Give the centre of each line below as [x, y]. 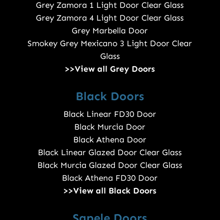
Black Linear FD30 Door [110, 114]
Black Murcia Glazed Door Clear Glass [110, 165]
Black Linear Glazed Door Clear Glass [110, 152]
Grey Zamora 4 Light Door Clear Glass [110, 18]
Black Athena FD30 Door [110, 178]
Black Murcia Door [110, 127]
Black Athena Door [110, 140]
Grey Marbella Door [110, 31]
